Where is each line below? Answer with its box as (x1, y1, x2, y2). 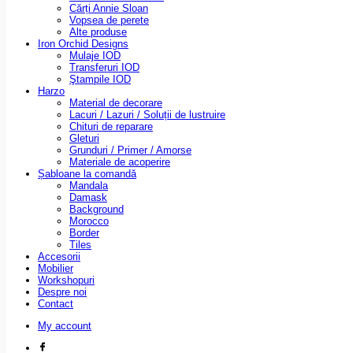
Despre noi (38, 285, 87, 298)
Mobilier (38, 262, 73, 274)
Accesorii (38, 250, 80, 262)
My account (38, 319, 91, 332)
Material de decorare (69, 96, 162, 109)
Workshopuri (38, 273, 95, 286)
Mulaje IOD (69, 49, 121, 61)
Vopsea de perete (69, 13, 149, 26)
